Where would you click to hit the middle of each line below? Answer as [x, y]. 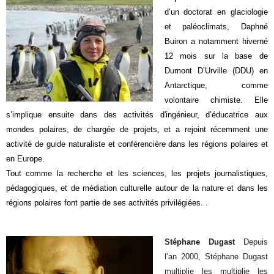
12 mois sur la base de [216, 56]
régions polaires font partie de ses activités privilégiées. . [107, 202]
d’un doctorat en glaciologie [216, 12]
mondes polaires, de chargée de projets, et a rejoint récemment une [137, 129]
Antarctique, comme [216, 85]
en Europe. [26, 158]
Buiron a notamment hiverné [216, 41]
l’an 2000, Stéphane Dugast [216, 257]
